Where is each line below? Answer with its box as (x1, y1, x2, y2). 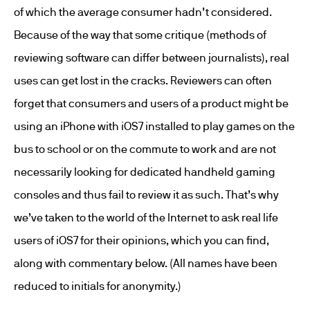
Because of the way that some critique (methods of (14, 28, 266, 41)
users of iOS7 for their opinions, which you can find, (14, 234, 269, 246)
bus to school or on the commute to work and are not (14, 143, 276, 155)
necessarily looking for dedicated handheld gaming (14, 165, 275, 178)
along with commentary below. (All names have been (14, 257, 277, 269)
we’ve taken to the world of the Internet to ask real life (14, 211, 278, 224)
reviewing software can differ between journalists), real (14, 51, 289, 64)
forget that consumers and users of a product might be (14, 97, 289, 109)
